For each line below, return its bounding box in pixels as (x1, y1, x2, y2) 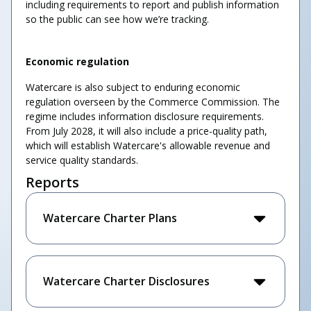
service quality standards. (26, 153, 138, 167)
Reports (26, 173, 79, 192)
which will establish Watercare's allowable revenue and (26, 139, 270, 152)
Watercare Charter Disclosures (43, 274, 210, 289)
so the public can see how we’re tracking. (26, 12, 209, 26)
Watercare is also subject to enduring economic (26, 81, 240, 94)
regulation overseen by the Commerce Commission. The (26, 95, 280, 108)
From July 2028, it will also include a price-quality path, (26, 124, 267, 137)
